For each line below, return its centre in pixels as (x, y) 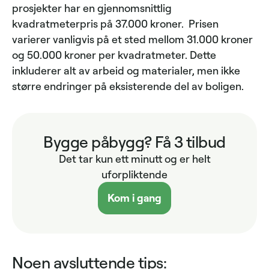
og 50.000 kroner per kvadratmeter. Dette (114, 54)
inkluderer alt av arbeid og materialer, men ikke (126, 70)
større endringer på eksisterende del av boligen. (128, 86)
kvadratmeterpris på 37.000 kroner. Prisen (115, 23)
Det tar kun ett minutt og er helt (134, 158)
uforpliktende (134, 174)
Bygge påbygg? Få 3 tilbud (134, 141)
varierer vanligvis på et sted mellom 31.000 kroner (132, 39)
